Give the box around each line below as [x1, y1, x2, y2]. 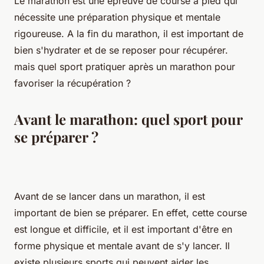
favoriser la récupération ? [14, 77, 131, 89]
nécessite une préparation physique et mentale [14, 11, 220, 23]
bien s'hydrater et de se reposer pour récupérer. [14, 44, 228, 56]
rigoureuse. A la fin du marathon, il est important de [14, 27, 243, 39]
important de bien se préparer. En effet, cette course [14, 206, 247, 219]
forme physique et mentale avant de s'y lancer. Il [14, 239, 230, 252]
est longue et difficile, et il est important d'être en [14, 223, 232, 235]
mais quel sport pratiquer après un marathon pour [14, 60, 235, 72]
